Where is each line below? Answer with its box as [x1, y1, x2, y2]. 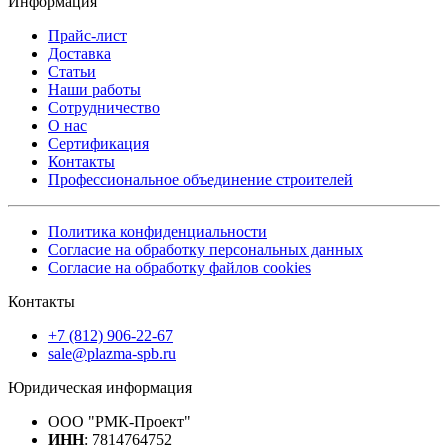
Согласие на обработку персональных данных [48, 241, 363, 259]
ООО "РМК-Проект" [48, 413, 191, 431]
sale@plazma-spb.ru [48, 345, 176, 363]
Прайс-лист [48, 27, 127, 45]
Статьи [48, 63, 96, 81]
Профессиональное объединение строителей [48, 171, 353, 189]
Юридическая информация [8, 379, 192, 397]
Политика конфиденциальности [48, 223, 267, 241]
